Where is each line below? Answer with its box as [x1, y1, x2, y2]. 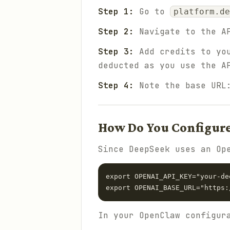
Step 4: [98, 80, 134, 91]
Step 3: [98, 46, 134, 57]
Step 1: [98, 6, 134, 17]
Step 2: [98, 26, 134, 37]
